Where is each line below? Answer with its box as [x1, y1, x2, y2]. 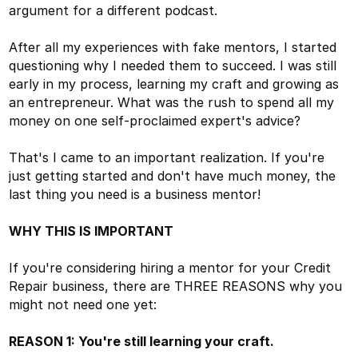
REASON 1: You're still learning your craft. [9, 332, 278, 349]
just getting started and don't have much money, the [9, 167, 336, 184]
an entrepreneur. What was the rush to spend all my [9, 93, 335, 110]
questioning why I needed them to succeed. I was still [9, 57, 337, 74]
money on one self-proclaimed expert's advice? [9, 112, 305, 129]
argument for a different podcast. [9, 2, 222, 18]
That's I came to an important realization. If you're [9, 149, 325, 165]
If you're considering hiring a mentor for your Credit [9, 259, 332, 276]
